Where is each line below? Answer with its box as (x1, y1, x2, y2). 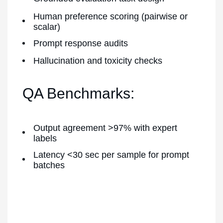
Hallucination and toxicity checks (33, 56, 162, 66)
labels (33, 133, 57, 143)
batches (33, 160, 65, 170)
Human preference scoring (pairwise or (33, 11, 188, 21)
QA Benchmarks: (22, 85, 134, 102)
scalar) (33, 21, 60, 32)
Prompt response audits (33, 38, 128, 48)
